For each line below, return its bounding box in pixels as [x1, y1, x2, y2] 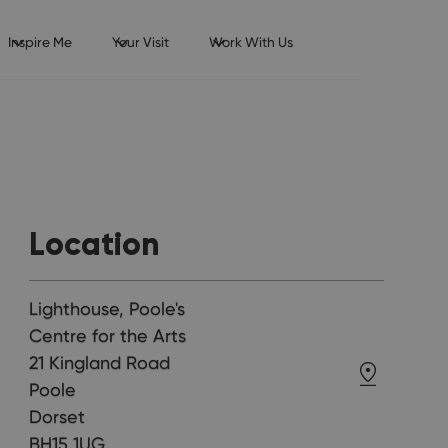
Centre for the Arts [29, 325, 187, 347]
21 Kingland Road [29, 352, 171, 374]
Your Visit [111, 34, 169, 50]
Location [29, 224, 161, 264]
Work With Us [208, 34, 293, 50]
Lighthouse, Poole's [29, 298, 186, 320]
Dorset [29, 406, 86, 428]
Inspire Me [7, 34, 72, 50]
